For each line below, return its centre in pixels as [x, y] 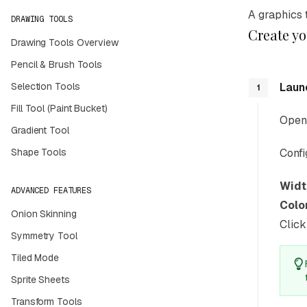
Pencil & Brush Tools [57, 64]
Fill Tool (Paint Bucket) [59, 108]
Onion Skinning [44, 214]
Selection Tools [46, 86]
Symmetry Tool [44, 236]
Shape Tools [39, 152]
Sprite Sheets [40, 280]
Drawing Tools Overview [65, 42]
